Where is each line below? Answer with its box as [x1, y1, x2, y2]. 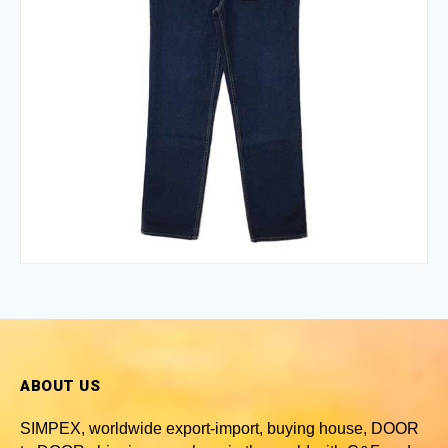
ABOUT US [20, 377, 100, 395]
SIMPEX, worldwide [20, 420, 166, 437]
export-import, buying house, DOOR [166, 420, 419, 437]
